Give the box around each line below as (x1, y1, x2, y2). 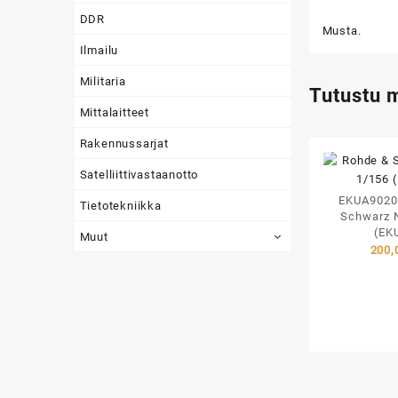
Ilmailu (79, 43, 119, 57)
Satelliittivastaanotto (79, 167, 199, 181)
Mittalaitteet (79, 105, 149, 119)
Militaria (79, 74, 126, 88)
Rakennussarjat (79, 136, 169, 150)
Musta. (322, 23, 362, 37)
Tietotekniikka (79, 198, 162, 212)
